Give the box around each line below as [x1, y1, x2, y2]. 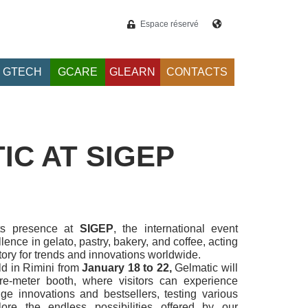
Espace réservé [140, 19, 199, 29]
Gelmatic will [171, 261, 239, 274]
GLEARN [109, 66, 156, 78]
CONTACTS [166, 66, 228, 78]
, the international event [113, 222, 238, 234]
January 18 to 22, [82, 261, 172, 274]
